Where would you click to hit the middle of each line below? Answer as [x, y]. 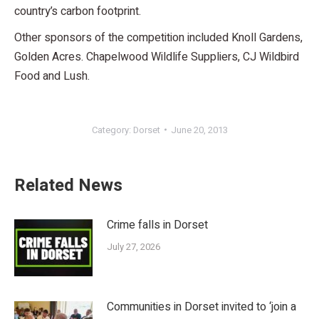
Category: [112, 130]
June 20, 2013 [199, 130]
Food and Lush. [52, 76]
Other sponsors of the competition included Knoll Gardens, [158, 37]
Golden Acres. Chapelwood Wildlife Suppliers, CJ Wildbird [157, 57]
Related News [68, 185]
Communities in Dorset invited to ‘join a [202, 307]
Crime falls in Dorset [157, 225]
